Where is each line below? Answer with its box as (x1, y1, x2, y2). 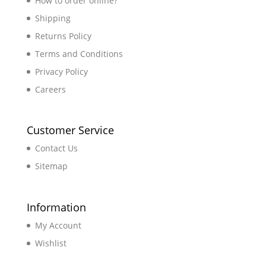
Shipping (34, 12, 71, 24)
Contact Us (34, 142, 78, 154)
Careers (34, 84, 66, 96)
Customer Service (26, 123, 114, 138)
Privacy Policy (34, 66, 88, 78)
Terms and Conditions (34, 48, 123, 60)
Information (26, 199, 86, 214)
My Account (34, 219, 81, 231)
